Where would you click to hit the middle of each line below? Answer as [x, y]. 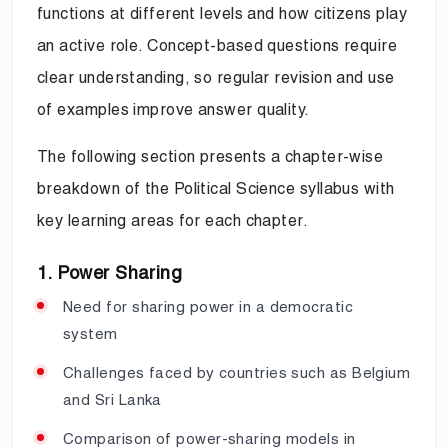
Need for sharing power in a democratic [208, 306]
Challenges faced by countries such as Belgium [237, 372]
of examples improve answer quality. [173, 109]
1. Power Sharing [110, 272]
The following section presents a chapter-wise [210, 156]
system [90, 333]
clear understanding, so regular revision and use [216, 77]
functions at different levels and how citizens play [222, 13]
